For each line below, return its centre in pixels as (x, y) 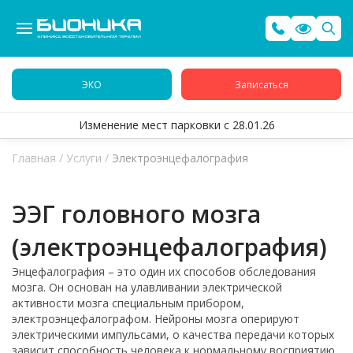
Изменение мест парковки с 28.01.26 (176, 125)
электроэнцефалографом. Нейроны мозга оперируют (156, 319)
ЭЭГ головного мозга (136, 214)
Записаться (261, 84)
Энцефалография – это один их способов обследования (164, 271)
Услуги (84, 158)
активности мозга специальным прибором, (128, 303)
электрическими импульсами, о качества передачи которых (173, 334)
